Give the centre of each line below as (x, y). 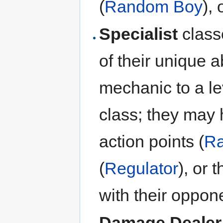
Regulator (142, 168)
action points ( (152, 141)
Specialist (139, 34)
